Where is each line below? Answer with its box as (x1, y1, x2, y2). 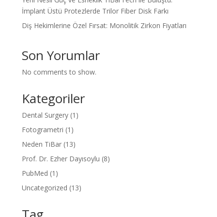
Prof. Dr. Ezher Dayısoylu (21, 154, 100, 164)
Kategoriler (21, 90, 85, 108)
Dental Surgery (21, 110, 68, 120)
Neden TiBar (21, 139, 62, 149)
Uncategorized (21, 183, 67, 193)
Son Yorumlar (21, 46, 100, 64)
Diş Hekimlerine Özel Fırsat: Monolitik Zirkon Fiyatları (21, 21, 186, 31)
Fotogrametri (21, 125, 63, 135)
